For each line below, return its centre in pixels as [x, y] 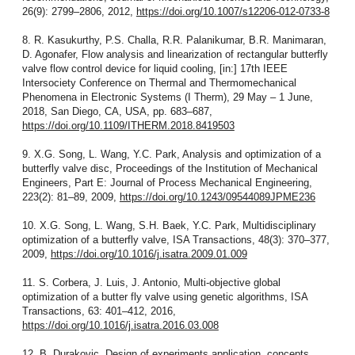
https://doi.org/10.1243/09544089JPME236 [217, 197]
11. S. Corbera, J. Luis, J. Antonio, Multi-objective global [151, 282]
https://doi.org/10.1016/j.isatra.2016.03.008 [120, 325]
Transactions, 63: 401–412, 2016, [99, 311]
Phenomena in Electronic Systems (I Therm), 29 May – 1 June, [167, 97]
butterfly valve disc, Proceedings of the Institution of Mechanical [170, 168]
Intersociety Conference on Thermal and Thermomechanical [159, 82]
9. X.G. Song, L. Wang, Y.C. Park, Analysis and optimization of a [171, 154]
